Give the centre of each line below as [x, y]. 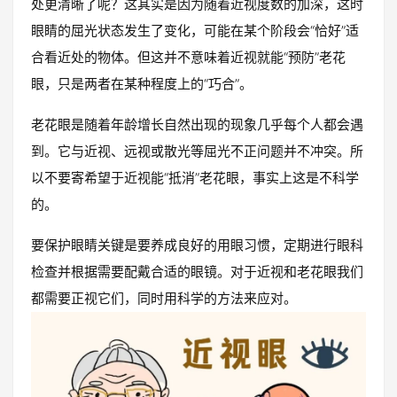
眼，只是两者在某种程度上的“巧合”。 [142, 83]
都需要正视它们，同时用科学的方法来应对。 [164, 298]
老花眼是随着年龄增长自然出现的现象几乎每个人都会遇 [197, 124]
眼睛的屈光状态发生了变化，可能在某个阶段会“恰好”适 [195, 30]
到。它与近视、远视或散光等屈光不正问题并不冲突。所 [197, 151]
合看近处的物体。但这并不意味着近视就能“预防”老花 [188, 57]
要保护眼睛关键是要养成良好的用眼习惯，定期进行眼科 [197, 245]
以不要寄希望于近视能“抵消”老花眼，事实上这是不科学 [195, 177]
